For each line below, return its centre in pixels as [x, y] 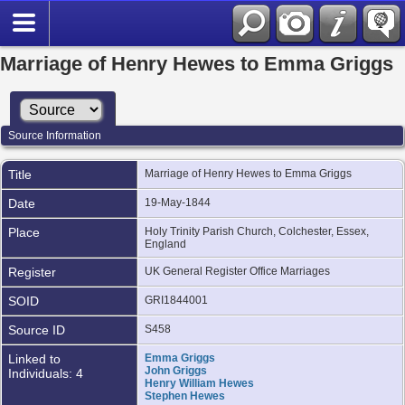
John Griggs [176, 370]
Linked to [34, 358]
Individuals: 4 [46, 373]
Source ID [37, 330]
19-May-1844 [179, 202]
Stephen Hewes [185, 396]
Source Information [55, 135]
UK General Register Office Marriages [239, 271]
